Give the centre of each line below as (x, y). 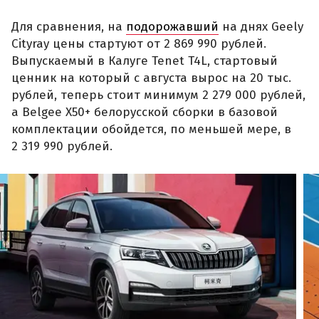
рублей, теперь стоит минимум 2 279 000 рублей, (158, 95)
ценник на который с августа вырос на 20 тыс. (151, 78)
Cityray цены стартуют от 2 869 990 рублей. (139, 44)
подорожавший (172, 27)
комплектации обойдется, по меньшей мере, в (151, 130)
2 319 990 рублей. (62, 147)
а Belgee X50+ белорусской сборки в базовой (145, 113)
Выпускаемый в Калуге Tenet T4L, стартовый (145, 61)
